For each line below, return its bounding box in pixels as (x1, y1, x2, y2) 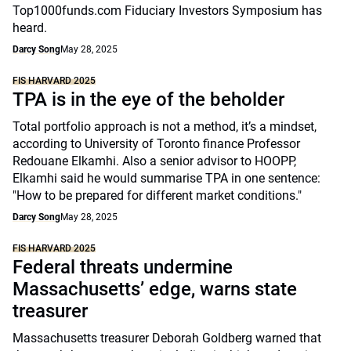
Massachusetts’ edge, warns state (13, 278, 297, 300)
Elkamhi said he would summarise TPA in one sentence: (13, 171, 320, 186)
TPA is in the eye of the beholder (13, 89, 284, 110)
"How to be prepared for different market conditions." (13, 188, 302, 203)
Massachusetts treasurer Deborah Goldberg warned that (13, 331, 321, 346)
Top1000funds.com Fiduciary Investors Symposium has (13, 3, 322, 18)
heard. (13, 20, 47, 35)
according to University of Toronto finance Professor (13, 136, 300, 151)
